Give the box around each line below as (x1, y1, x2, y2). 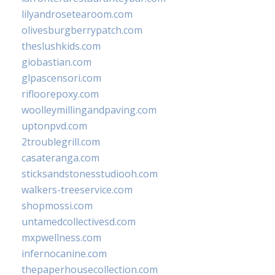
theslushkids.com (21, 39, 101, 53)
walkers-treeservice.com (21, 182, 133, 196)
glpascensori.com (21, 71, 101, 85)
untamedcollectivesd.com (21, 214, 136, 228)
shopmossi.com (21, 198, 93, 212)
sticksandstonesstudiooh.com (21, 166, 158, 180)
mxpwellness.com (21, 230, 101, 244)
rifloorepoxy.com (21, 87, 99, 101)
